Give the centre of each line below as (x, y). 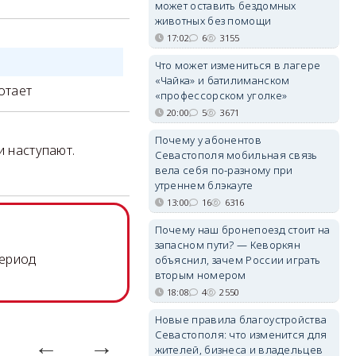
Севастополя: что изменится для (241, 335)
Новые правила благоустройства (241, 319)
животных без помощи (213, 21)
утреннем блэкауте (204, 185)
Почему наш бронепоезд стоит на (242, 230)
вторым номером (200, 275)
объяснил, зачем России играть (238, 260)
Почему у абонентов (208, 140)
